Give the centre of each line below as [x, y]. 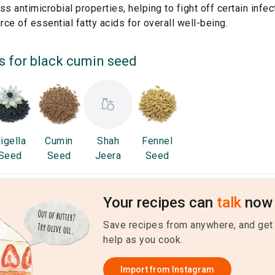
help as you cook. [143, 240]
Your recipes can [160, 203]
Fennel [157, 141]
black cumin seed [83, 61]
